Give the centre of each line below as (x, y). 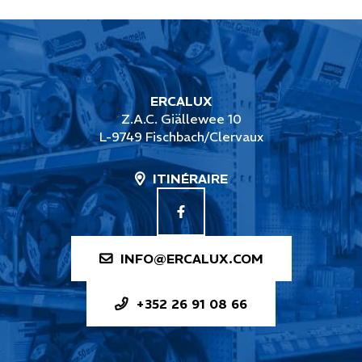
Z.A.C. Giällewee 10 (181, 119)
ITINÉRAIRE (190, 179)
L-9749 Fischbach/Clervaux (181, 137)
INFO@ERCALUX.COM (192, 259)
